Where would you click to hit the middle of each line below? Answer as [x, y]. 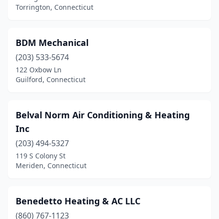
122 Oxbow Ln [39, 70]
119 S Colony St [41, 156]
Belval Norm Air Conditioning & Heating [103, 115]
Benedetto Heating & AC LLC [78, 201]
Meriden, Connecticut [51, 165]
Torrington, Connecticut [55, 7]
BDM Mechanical [52, 43]
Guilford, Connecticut [51, 79]
